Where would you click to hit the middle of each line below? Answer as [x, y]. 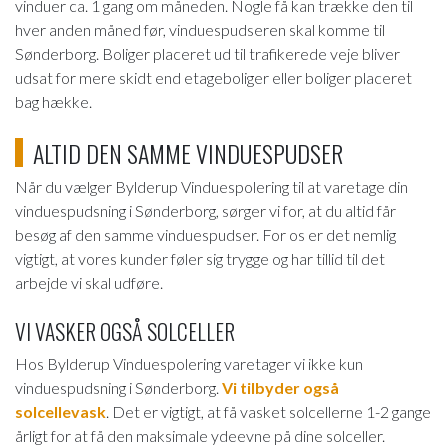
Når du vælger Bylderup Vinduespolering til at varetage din [211, 186]
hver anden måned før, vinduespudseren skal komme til [200, 29]
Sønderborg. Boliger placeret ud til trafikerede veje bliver [207, 53]
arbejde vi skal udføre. [89, 282]
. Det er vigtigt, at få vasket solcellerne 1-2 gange [268, 411]
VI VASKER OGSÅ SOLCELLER [125, 330]
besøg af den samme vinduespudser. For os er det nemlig [205, 234]
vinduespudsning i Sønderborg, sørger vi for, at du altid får [205, 210]
